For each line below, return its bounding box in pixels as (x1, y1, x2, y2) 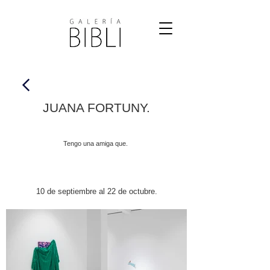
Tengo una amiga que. (63, 140, 128, 147)
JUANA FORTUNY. (43, 101, 150, 115)
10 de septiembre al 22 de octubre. (36, 187, 157, 196)
